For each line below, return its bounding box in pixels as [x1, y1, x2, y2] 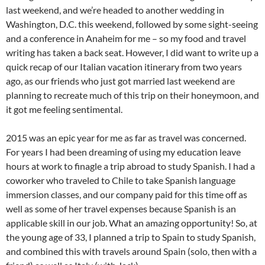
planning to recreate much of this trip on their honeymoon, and [6, 89, 259, 101]
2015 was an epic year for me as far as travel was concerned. [6, 132, 246, 144]
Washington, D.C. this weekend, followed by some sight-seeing [6, 18, 258, 30]
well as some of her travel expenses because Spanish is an [6, 203, 236, 215]
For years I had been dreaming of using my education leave [6, 146, 241, 158]
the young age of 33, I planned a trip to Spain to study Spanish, [6, 231, 256, 243]
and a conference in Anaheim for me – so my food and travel [6, 33, 246, 44]
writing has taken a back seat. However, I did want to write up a [6, 47, 258, 59]
